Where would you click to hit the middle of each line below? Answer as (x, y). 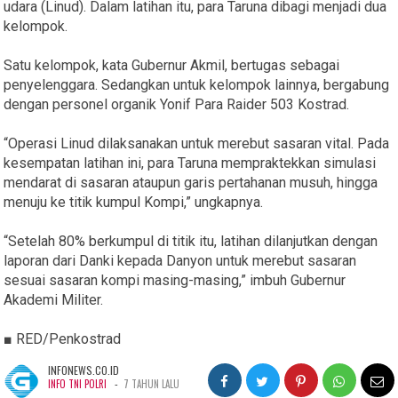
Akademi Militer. (54, 299)
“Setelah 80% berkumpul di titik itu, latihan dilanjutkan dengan (191, 241)
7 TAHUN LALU (152, 383)
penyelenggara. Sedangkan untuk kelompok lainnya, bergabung (197, 84)
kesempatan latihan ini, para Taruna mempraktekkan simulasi (190, 163)
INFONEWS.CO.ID (84, 370)
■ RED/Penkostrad (63, 338)
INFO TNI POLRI (78, 383)
